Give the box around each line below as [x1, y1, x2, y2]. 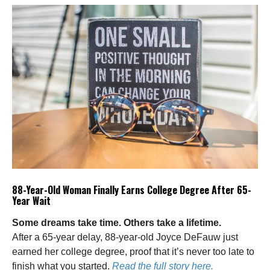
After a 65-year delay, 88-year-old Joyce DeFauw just [12, 231, 238, 242]
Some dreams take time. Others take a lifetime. [12, 217, 221, 228]
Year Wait [12, 193, 51, 208]
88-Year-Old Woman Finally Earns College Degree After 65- [12, 182, 251, 197]
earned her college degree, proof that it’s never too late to [12, 246, 254, 257]
